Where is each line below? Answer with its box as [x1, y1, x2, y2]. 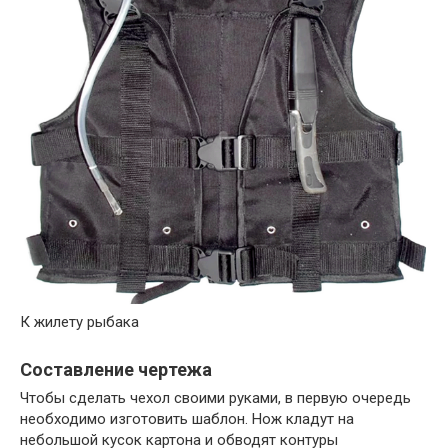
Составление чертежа [20, 359, 212, 381]
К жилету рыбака [20, 313, 139, 332]
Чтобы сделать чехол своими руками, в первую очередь [20, 389, 411, 408]
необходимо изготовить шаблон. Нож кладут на [20, 410, 354, 429]
